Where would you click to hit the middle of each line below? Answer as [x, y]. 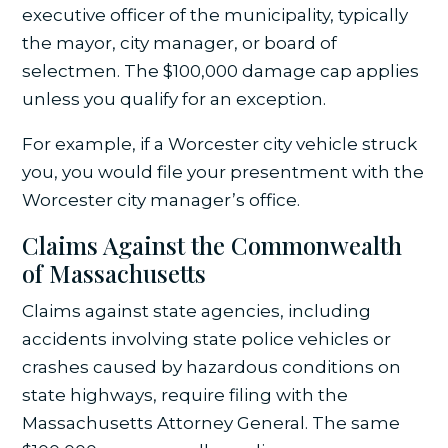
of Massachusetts [114, 273]
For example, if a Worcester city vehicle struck [220, 144]
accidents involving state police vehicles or [207, 339]
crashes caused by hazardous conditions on [212, 367]
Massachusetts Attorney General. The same [211, 423]
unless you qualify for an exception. [174, 99]
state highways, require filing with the [185, 395]
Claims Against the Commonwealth [212, 245]
